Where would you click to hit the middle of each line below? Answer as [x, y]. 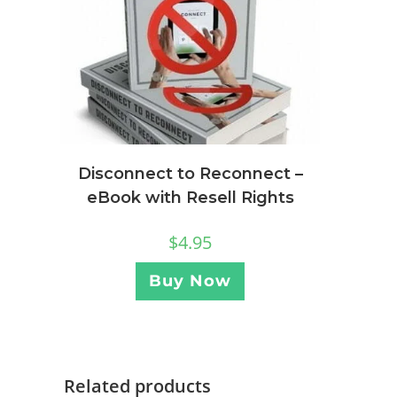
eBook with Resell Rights [190, 198]
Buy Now [190, 281]
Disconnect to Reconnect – [190, 174]
